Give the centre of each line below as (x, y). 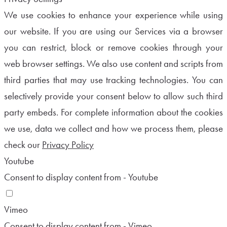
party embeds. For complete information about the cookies (113, 112)
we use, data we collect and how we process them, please (113, 128)
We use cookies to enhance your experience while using (113, 15)
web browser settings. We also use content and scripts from (113, 63)
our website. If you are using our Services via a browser (113, 31)
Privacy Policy (68, 144)
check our (23, 144)
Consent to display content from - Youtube (81, 177)
